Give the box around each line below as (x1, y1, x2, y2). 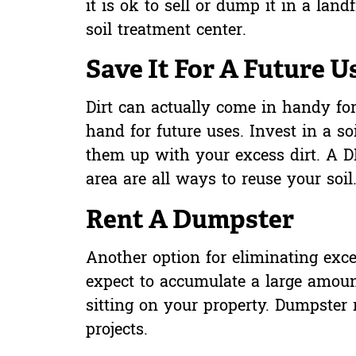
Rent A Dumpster (85, 202, 294, 235)
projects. (85, 318, 148, 342)
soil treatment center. (85, 18, 246, 43)
